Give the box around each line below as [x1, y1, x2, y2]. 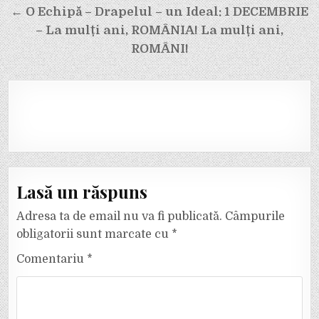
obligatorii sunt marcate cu [16, 227, 172, 241]
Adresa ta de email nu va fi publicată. [16, 209, 223, 223]
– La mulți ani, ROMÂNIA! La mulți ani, [36, 23, 283, 37]
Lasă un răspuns [16, 179, 148, 203]
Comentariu [16, 252, 88, 266]
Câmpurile [225, 209, 286, 223]
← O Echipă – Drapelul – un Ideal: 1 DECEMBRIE [11, 4, 308, 19]
